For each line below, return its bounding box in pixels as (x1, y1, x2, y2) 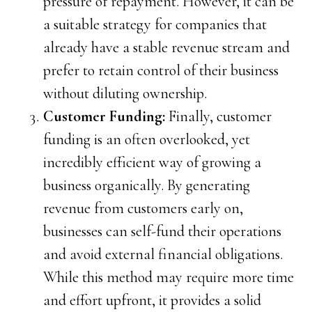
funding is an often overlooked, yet (43, 130, 251, 148)
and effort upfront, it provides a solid (43, 291, 262, 309)
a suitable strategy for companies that (43, 15, 267, 33)
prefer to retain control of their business (43, 61, 279, 79)
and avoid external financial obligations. (43, 245, 283, 263)
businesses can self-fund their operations (43, 222, 282, 240)
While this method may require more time (43, 268, 295, 286)
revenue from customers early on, (43, 199, 244, 217)
